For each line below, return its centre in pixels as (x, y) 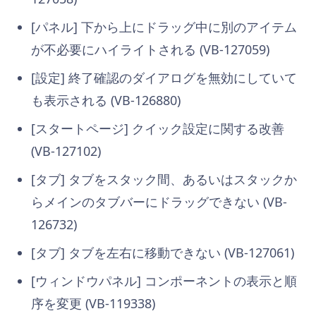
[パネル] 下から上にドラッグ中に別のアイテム (164, 26)
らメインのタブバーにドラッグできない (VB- (159, 201)
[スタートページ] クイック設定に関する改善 (158, 128)
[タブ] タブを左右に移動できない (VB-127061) (163, 252)
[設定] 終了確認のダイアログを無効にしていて (164, 77)
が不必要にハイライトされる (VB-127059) (150, 49)
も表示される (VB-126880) (106, 100)
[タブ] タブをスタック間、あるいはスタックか (164, 179)
